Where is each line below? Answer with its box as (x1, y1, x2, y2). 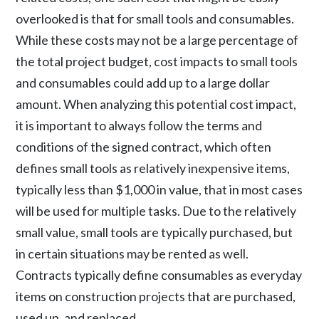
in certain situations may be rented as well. (16, 246, 249, 261)
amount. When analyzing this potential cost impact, (16, 96, 297, 112)
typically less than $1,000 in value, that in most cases (16, 182, 303, 197)
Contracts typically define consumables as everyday (16, 267, 303, 283)
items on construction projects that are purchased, (16, 288, 296, 304)
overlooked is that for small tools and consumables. (16, 11, 295, 26)
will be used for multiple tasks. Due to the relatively (16, 203, 297, 219)
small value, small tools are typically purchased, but (16, 224, 293, 240)
